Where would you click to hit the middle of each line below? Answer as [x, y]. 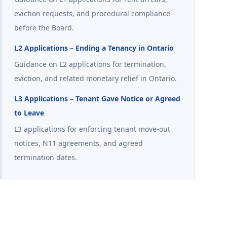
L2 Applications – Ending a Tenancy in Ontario [94, 48]
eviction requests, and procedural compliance [92, 13]
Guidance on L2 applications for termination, [90, 64]
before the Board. [44, 28]
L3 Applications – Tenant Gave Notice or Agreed [97, 99]
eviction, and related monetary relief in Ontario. [96, 78]
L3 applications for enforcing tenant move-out [92, 129]
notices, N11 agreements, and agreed [79, 143]
